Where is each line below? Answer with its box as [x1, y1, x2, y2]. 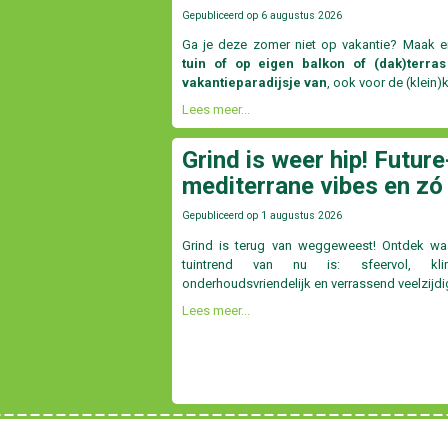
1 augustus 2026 [260, 209, 342, 223]
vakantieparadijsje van [181, 75, 327, 91]
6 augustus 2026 [260, 9, 342, 23]
